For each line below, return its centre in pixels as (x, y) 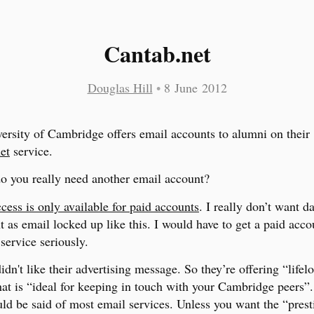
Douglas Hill (120, 88)
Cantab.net (157, 54)
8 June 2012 (195, 88)
